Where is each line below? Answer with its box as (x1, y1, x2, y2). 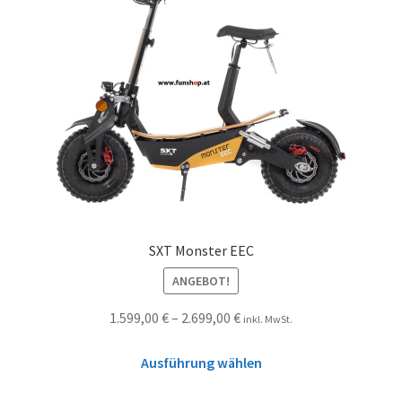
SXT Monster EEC (148, 241, 254, 260)
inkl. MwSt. (243, 311, 293, 326)
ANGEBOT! (172, 272, 230, 289)
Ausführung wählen (140, 354, 262, 372)
